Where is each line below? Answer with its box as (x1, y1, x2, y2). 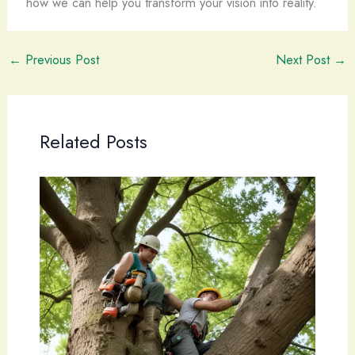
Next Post (276, 50, 334, 70)
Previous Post (21, 50, 99, 70)
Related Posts (39, 128, 147, 155)
